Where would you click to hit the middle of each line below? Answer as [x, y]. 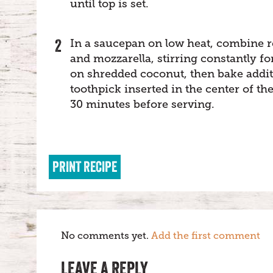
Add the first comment [206, 236]
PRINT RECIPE [85, 167]
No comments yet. [106, 236]
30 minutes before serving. [142, 104]
